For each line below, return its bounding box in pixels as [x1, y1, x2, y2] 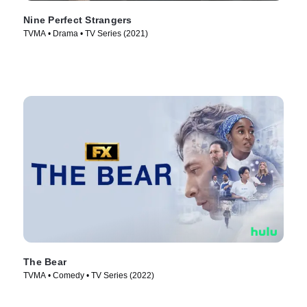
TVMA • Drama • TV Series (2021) [23, 29, 148, 39]
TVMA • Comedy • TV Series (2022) [23, 270, 154, 280]
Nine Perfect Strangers [23, 14, 132, 26]
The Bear [23, 256, 66, 267]
